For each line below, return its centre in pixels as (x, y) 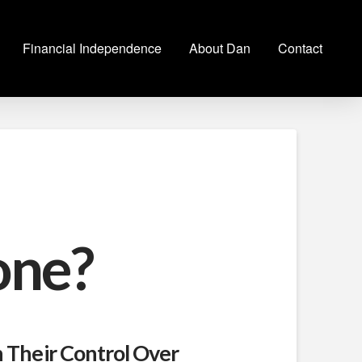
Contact (300, 48)
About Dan (220, 48)
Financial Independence (92, 48)
